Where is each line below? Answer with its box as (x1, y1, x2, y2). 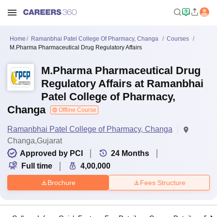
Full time (21, 162, 52, 170)
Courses (167, 35, 189, 42)
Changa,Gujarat (7, 137, 62, 145)
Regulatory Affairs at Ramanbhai (41, 77, 203, 90)
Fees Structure (139, 178, 186, 186)
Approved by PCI (20, 149, 83, 157)
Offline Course (57, 107, 96, 113)
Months (122, 149, 149, 157)
